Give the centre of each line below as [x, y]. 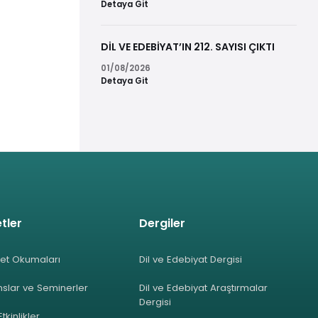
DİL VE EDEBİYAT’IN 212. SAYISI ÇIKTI [188, 47]
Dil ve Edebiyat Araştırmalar [204, 288]
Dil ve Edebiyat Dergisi [191, 260]
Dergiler [163, 224]
